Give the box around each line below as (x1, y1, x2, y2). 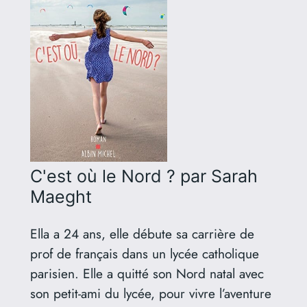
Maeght (29, 186, 92, 207)
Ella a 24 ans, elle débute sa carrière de (29, 223, 254, 243)
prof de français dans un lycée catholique (29, 243, 259, 263)
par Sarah (180, 165, 258, 186)
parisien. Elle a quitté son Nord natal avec (29, 263, 264, 283)
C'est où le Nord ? (29, 165, 175, 186)
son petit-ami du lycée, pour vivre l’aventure (29, 283, 271, 303)
